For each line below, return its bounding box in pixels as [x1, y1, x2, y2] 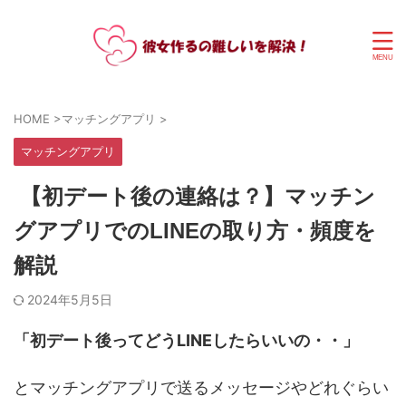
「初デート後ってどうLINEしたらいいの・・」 [14, 331, 359, 350]
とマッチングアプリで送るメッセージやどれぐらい [14, 378, 389, 397]
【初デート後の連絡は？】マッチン [14, 184, 375, 208]
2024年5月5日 [27, 292, 112, 307]
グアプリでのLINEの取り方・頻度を [14, 218, 376, 243]
